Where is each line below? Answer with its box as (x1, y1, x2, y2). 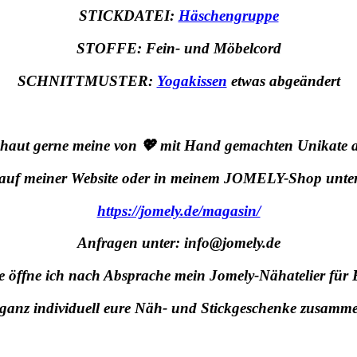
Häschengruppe (178, 7, 279, 25)
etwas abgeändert (226, 72, 340, 89)
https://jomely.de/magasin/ (96, 202, 261, 219)
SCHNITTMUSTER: (17, 72, 157, 89)
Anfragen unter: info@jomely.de (76, 234, 280, 252)
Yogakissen (156, 72, 227, 89)
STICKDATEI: (78, 7, 178, 25)
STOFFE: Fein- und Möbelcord (76, 40, 281, 57)
